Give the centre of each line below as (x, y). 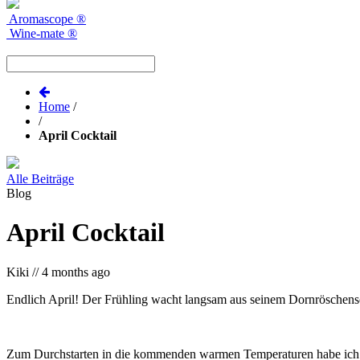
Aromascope (41, 18)
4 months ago (76, 272)
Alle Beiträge (40, 178)
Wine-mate (37, 33)
